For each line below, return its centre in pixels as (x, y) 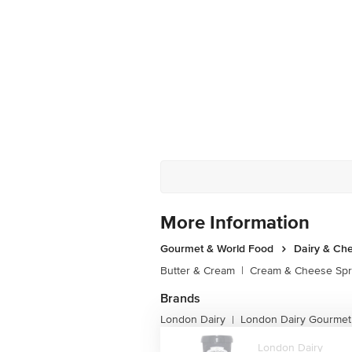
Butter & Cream (198, 271)
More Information (235, 223)
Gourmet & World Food (217, 249)
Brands (180, 299)
